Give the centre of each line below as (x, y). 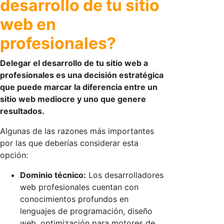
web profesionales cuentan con (79, 187)
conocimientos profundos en (74, 199)
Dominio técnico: (53, 175)
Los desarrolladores (125, 175)
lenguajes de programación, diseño (86, 211)
